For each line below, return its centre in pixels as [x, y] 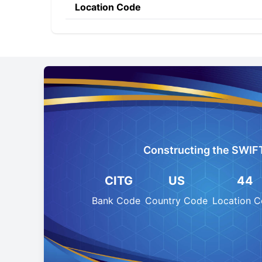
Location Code [108, 7]
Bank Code [116, 201]
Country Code [177, 201]
